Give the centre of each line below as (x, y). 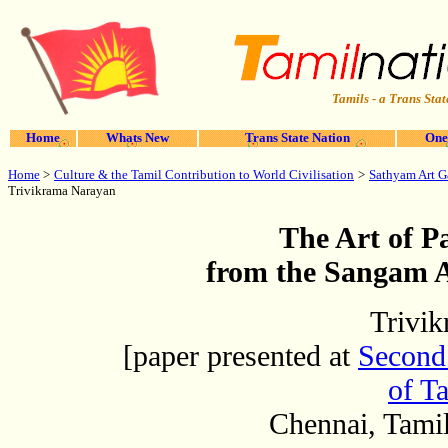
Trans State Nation (297, 138)
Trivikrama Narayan (62, 190)
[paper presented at (240, 355)
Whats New (137, 138)
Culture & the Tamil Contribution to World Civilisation (204, 174)
